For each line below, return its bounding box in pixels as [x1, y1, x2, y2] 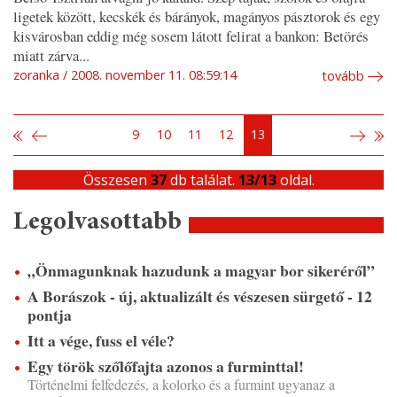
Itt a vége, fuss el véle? [27, 329, 175, 353]
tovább [322, 67, 364, 85]
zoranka [13, 66, 59, 84]
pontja [27, 303, 72, 327]
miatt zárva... [13, 45, 90, 66]
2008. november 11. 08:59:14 [71, 66, 237, 84]
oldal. [276, 170, 315, 191]
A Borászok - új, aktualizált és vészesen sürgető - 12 [27, 284, 372, 308]
